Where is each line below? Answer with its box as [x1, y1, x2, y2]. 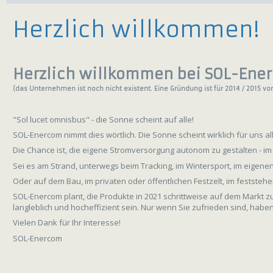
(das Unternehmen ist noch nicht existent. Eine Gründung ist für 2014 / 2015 [13, 84, 263, 93]
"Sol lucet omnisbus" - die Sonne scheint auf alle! [13, 113, 196, 125]
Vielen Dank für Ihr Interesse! [13, 217, 121, 229]
